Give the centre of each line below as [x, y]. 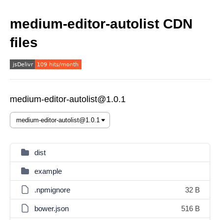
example [48, 171]
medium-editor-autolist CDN [101, 24]
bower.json [52, 208]
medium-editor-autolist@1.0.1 [68, 99]
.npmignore [52, 190]
